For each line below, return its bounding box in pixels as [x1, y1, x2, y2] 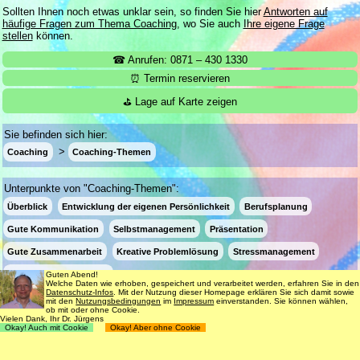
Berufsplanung [243, 201, 308, 211]
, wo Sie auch [176, 17, 243, 30]
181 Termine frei [189, 307, 264, 320]
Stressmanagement [232, 246, 315, 256]
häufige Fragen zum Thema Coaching [2, 17, 177, 30]
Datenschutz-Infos [46, 288, 114, 297]
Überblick [7, 201, 48, 211]
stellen [2, 29, 33, 42]
